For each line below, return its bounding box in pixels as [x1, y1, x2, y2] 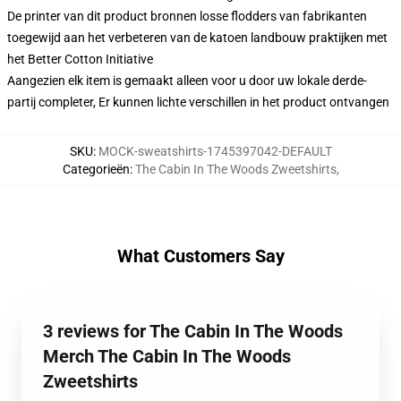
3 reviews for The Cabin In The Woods [43, 320, 343, 342]
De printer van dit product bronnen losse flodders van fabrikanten [7, 9, 367, 23]
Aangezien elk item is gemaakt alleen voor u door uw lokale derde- [7, 73, 367, 88]
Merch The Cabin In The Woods [43, 346, 291, 367]
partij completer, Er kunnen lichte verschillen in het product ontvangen [7, 95, 389, 109]
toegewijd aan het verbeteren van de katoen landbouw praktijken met [7, 30, 388, 45]
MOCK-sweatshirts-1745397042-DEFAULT [98, 144, 332, 158]
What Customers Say [116, 245, 285, 267]
